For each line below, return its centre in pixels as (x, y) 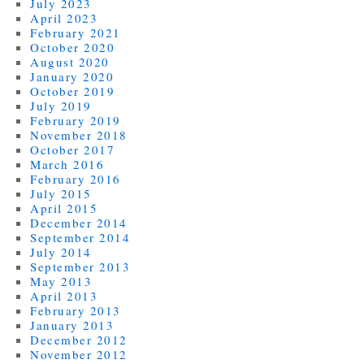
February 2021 (76, 32)
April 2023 (64, 17)
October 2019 (73, 91)
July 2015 (61, 193)
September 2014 (80, 237)
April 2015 (64, 208)
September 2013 (80, 266)
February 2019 (76, 120)
